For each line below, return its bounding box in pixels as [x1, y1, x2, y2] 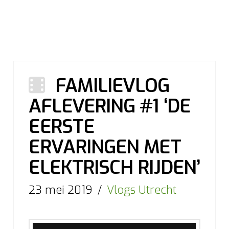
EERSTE [29, 113, 94, 139]
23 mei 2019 [29, 182, 93, 197]
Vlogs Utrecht [106, 182, 176, 197]
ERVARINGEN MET [29, 134, 181, 159]
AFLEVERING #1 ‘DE [29, 93, 190, 119]
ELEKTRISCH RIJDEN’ [29, 154, 200, 180]
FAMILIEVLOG [55, 73, 170, 98]
